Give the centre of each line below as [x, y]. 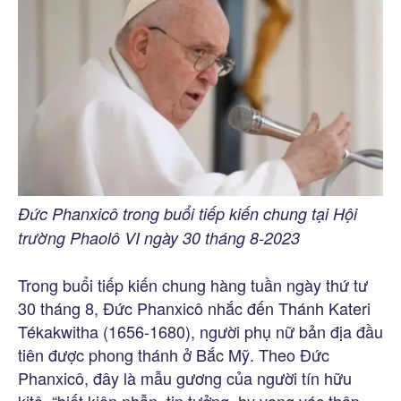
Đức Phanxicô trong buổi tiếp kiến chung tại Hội [188, 213]
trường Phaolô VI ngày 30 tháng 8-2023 [159, 237]
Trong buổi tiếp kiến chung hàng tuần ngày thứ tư [193, 284]
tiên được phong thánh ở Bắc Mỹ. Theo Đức [174, 354]
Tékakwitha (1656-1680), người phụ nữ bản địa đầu [200, 331]
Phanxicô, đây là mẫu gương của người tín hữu [185, 377]
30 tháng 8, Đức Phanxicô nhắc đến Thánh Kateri [194, 307]
